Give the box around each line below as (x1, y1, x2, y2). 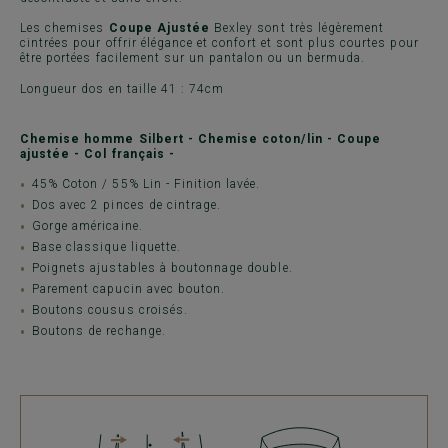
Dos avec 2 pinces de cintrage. (32, 198, 222, 213)
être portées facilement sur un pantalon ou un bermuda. (20, 51, 366, 66)
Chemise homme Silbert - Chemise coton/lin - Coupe (20, 131, 381, 146)
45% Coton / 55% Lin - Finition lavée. (32, 177, 261, 192)
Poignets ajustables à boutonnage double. (32, 261, 293, 276)
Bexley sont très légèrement (210, 21, 385, 36)
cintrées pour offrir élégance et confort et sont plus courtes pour (20, 36, 419, 51)
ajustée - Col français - (20, 146, 175, 161)
